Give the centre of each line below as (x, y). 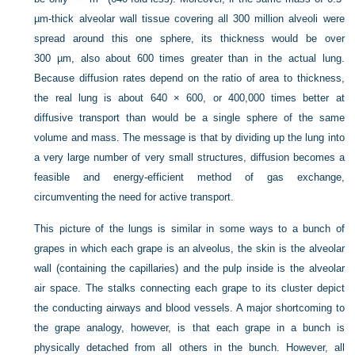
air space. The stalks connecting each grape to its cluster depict (189, 288)
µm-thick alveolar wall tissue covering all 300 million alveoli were (189, 19)
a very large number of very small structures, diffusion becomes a (189, 157)
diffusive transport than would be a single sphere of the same (189, 118)
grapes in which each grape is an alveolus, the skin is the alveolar (189, 248)
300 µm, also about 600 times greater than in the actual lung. (189, 58)
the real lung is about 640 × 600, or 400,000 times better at (189, 98)
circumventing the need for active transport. (134, 197)
